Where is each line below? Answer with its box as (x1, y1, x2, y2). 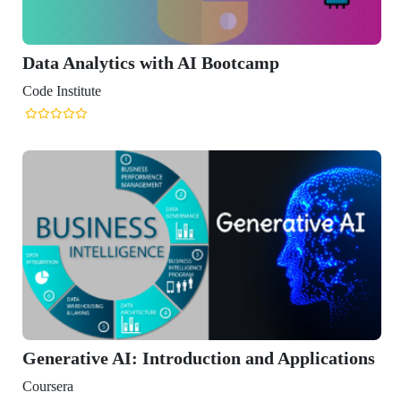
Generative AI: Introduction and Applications (21, 347, 375, 368)
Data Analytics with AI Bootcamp (21, 52, 279, 73)
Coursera (21, 378, 73, 394)
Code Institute (21, 82, 101, 98)
